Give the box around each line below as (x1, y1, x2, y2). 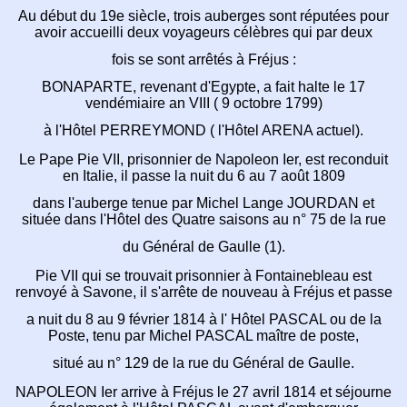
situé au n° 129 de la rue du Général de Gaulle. (53, 354, 354, 371)
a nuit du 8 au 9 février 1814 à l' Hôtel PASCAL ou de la (25, 311, 382, 327)
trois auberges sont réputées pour (174, 7, 389, 24)
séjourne (335, 383, 392, 400)
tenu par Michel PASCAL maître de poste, (93, 327, 359, 343)
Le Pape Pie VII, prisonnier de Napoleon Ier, (19, 151, 305, 167)
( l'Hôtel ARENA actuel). (210, 122, 363, 138)
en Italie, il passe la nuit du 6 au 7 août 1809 (62, 167, 345, 184)
